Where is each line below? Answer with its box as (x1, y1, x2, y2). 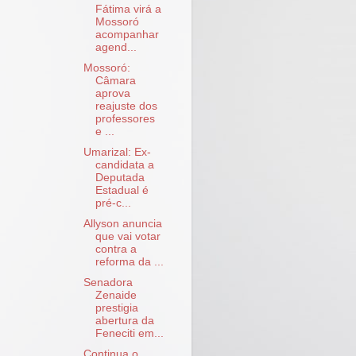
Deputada (95, 171, 145, 184)
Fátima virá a (95, 2, 161, 15)
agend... (95, 41, 137, 53)
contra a (95, 242, 137, 255)
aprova (95, 87, 130, 99)
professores (95, 112, 155, 125)
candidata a (95, 158, 154, 171)
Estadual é (95, 184, 149, 196)
